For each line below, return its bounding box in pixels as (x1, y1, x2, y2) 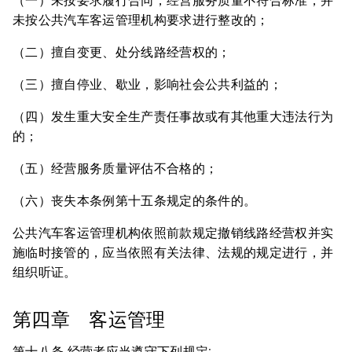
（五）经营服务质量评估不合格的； (13, 161, 218, 176)
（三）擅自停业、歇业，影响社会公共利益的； (13, 77, 282, 92)
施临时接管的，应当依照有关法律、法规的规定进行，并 (13, 245, 334, 260)
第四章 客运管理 (13, 309, 170, 331)
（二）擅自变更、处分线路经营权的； (13, 45, 231, 60)
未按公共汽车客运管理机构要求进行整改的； (13, 13, 269, 27)
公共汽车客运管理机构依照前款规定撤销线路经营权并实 (13, 225, 334, 240)
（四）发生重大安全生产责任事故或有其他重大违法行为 (13, 109, 334, 124)
